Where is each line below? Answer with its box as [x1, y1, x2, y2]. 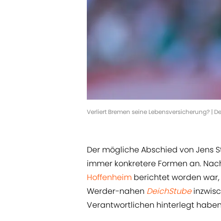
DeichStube [147, 185, 191, 197]
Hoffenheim [87, 172, 134, 184]
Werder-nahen [87, 185, 147, 197]
